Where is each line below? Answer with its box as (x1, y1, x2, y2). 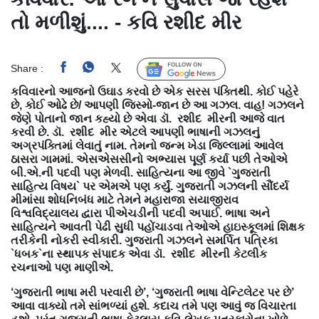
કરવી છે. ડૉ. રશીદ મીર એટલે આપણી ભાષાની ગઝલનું (11, 125, 260, 138)
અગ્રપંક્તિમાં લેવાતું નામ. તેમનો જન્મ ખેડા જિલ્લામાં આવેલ (11, 139, 283, 152)
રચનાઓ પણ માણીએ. (11, 261, 113, 273)
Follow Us (167, 63, 216, 74)
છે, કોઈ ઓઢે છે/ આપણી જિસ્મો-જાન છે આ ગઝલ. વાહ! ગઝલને (11, 98, 304, 111)
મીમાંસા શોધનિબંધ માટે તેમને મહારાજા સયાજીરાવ (11, 193, 239, 206)
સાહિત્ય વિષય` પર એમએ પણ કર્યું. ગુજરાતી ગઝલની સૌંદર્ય (11, 179, 288, 192)
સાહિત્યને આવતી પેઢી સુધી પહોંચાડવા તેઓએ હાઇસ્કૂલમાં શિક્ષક (11, 220, 305, 233)
